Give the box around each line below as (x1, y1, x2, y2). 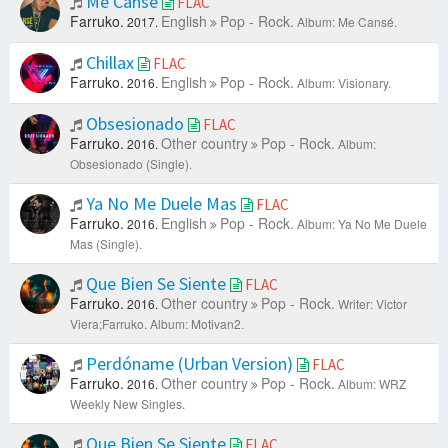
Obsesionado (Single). (70, 155, 192, 173)
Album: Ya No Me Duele (297, 215, 427, 233)
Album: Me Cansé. (297, 13, 397, 31)
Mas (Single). (70, 235, 142, 253)
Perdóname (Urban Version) (82, 352, 297, 376)
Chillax (82, 51, 138, 75)
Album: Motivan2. (150, 315, 244, 333)
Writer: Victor (338, 295, 407, 313)
